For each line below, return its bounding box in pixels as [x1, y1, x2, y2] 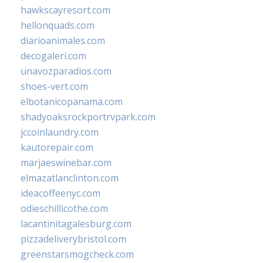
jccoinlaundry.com [21, 126, 99, 139]
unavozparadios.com [21, 65, 112, 78]
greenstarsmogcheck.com [21, 248, 134, 261]
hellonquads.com [21, 19, 95, 32]
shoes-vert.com [21, 80, 88, 93]
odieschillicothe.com [21, 202, 108, 215]
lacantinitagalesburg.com [21, 217, 131, 231]
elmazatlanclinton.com [21, 171, 119, 185]
